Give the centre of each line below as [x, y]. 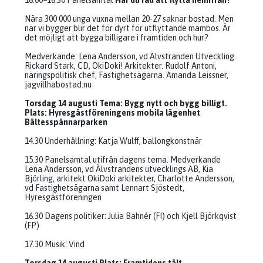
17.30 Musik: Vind [55, 244]
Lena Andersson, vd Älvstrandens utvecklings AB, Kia [119, 169]
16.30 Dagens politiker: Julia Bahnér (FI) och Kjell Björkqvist [131, 216]
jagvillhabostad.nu [58, 85]
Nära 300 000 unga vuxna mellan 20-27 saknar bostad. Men [129, 19]
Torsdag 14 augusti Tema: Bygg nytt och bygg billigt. [126, 103]
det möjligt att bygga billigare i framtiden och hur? [117, 38]
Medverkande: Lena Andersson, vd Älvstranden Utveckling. [130, 56]
